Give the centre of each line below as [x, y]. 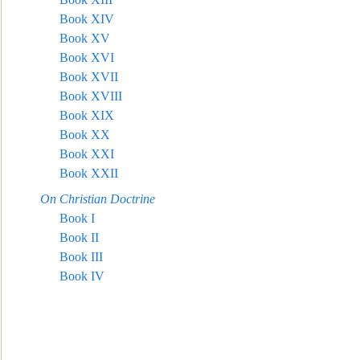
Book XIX [87, 115]
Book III [81, 257]
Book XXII [89, 173]
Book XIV [87, 19]
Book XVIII [91, 96]
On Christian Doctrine [98, 199]
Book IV [82, 276]
